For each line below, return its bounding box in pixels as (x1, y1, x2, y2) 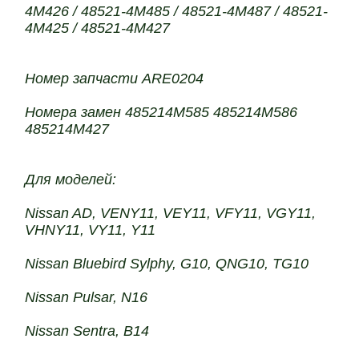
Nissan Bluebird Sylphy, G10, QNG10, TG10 (25, 256, 309, 272)
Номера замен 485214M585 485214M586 (25, 104, 298, 120)
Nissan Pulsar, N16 (25, 289, 148, 305)
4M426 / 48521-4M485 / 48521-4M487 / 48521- (25, 3, 329, 19)
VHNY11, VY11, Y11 (25, 222, 156, 238)
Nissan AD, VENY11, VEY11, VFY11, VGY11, (25, 205, 317, 221)
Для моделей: (25, 171, 117, 188)
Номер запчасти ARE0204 (25, 71, 204, 87)
